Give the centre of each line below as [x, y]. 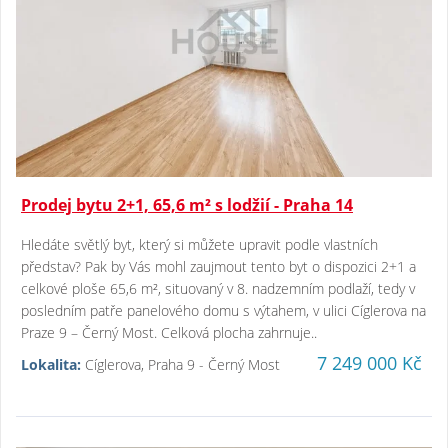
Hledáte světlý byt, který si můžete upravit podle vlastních [199, 245]
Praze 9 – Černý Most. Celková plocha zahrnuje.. [169, 333]
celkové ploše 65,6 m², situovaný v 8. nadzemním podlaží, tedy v [218, 289]
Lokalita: [51, 365]
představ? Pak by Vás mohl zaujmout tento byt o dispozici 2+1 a [218, 267]
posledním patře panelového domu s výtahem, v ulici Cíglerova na [223, 311]
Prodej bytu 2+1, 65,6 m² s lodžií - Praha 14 [187, 205]
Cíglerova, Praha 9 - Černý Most [180, 365]
